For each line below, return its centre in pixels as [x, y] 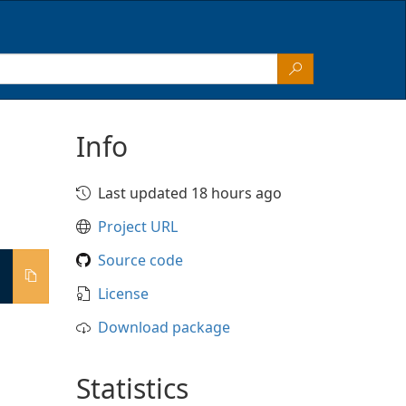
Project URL [137, 227]
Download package [164, 327]
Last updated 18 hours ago [189, 193]
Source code [140, 260]
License [123, 294]
